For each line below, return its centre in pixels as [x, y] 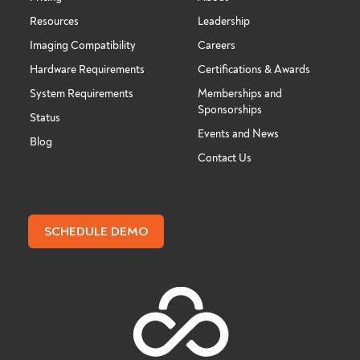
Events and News [238, 134]
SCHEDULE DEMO [96, 232]
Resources [54, 22]
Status [45, 118]
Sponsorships [230, 110]
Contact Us [225, 158]
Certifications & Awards [254, 70]
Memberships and [240, 94]
